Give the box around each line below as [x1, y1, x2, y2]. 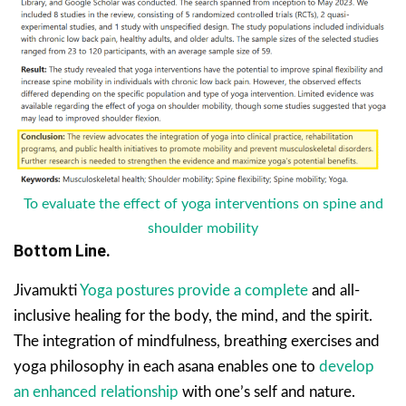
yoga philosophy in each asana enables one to [14, 359, 319, 375]
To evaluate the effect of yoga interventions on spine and [23, 197, 383, 212]
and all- [308, 283, 360, 299]
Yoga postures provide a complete [80, 283, 308, 299]
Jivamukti [14, 283, 80, 299]
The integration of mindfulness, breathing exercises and [14, 333, 380, 350]
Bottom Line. [14, 241, 111, 261]
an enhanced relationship [14, 384, 179, 401]
